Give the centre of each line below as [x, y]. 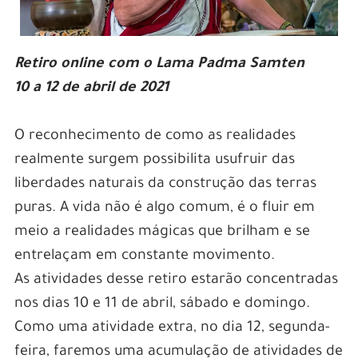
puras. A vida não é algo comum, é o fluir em [164, 209]
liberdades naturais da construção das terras [165, 185]
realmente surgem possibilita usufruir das [154, 161]
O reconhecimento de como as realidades [155, 137]
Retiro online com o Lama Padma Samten [159, 65]
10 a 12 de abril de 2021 [91, 89]
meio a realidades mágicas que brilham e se [162, 233]
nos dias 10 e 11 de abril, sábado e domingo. [162, 305]
